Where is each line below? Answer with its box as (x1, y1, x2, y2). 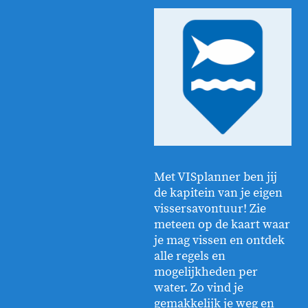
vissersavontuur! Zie (154, 200, 266, 217)
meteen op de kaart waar (154, 216, 290, 232)
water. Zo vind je (154, 279, 243, 296)
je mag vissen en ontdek (154, 232, 285, 248)
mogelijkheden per (154, 263, 258, 280)
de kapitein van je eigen (154, 184, 283, 201)
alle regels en (154, 247, 225, 264)
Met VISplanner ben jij (154, 168, 277, 185)
